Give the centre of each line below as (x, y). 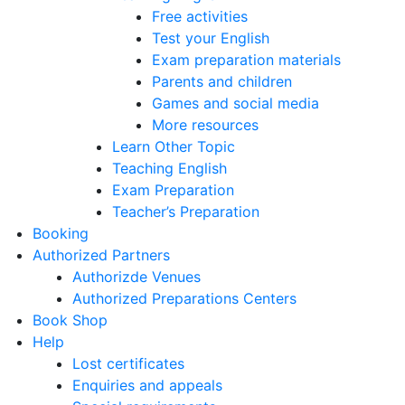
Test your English (211, 38)
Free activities (200, 16)
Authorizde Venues (137, 277)
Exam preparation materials (246, 60)
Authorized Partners (101, 255)
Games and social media (235, 103)
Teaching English (170, 168)
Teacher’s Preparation (186, 212)
